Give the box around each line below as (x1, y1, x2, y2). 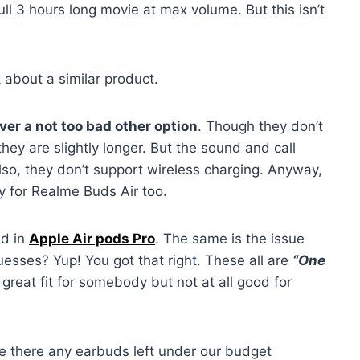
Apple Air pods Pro (29, 230, 155, 247)
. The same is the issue (155, 230, 305, 247)
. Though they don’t (198, 117, 323, 134)
